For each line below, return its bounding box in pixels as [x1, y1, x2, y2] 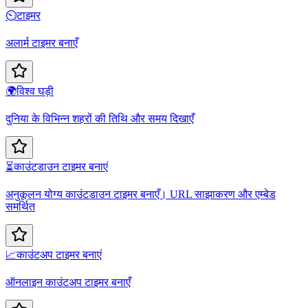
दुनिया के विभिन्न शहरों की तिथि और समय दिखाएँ [5, 112, 194, 124]
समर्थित [5, 200, 35, 212]
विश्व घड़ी [16, 85, 54, 97]
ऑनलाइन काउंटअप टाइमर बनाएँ [5, 276, 131, 288]
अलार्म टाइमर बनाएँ [5, 36, 78, 49]
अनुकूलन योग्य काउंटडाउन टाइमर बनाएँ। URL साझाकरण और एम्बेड [5, 188, 276, 200]
